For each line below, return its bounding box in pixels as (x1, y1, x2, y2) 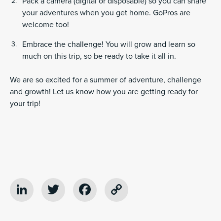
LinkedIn (30, 180, 88, 199)
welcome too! (22, 20, 69, 30)
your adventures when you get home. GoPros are (22, 8, 190, 18)
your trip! (10, 99, 40, 109)
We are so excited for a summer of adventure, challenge (10, 75, 201, 85)
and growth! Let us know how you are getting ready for (10, 87, 198, 97)
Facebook (93, 180, 161, 199)
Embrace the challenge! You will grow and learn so (22, 39, 195, 50)
